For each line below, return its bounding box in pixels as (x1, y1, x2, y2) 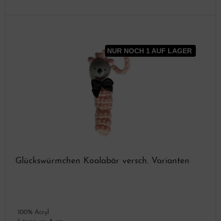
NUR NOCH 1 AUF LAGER (105, 47, 196, 55)
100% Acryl (18, 209, 49, 216)
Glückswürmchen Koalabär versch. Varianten (15, 157, 189, 165)
